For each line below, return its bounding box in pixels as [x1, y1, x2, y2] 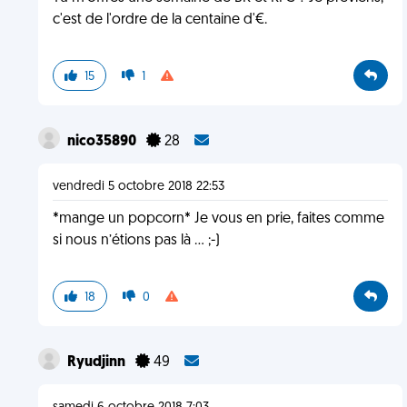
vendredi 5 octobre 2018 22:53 [52, 180, 224, 194]
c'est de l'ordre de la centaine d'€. [52, 13, 267, 27]
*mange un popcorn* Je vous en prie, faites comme [52, 212, 384, 226]
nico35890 [66, 134, 139, 149]
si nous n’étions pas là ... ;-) [52, 233, 220, 248]
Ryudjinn [66, 355, 128, 370]
